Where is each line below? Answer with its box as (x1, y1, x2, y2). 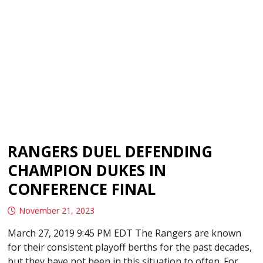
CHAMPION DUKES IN (8, 160, 167, 181)
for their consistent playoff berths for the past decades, (8, 241, 252, 254)
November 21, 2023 (19, 205, 95, 217)
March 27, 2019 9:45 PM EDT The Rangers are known (8, 227, 242, 240)
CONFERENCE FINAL (8, 178, 156, 200)
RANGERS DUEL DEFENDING (8, 141, 213, 163)
